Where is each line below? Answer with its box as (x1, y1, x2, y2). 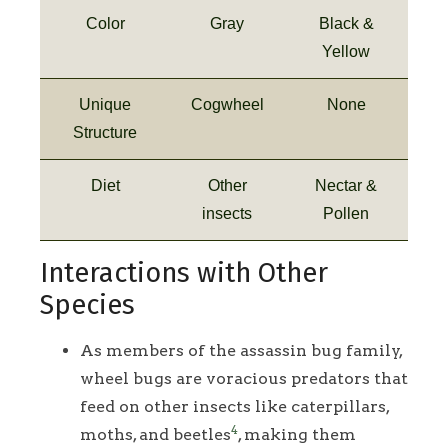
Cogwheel (190, 96, 264, 114)
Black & (318, 15, 374, 33)
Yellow (322, 43, 370, 61)
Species (40, 289, 135, 322)
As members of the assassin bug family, (80, 341, 402, 361)
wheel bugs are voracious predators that (80, 369, 408, 389)
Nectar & (315, 177, 377, 195)
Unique (79, 96, 131, 114)
